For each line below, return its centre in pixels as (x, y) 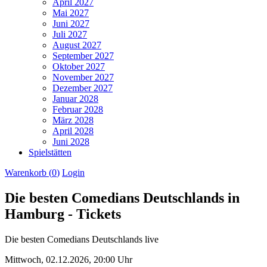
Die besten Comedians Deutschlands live (82, 239)
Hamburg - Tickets (63, 214)
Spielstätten (50, 152)
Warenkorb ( (28, 172)
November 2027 (83, 77)
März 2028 (73, 120)
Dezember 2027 (83, 88)
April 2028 (73, 131)
